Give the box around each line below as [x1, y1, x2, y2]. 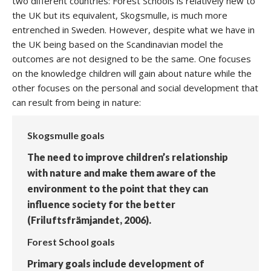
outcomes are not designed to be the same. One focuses [12, 53, 251, 65]
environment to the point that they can [27, 183, 208, 194]
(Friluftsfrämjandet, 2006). [27, 214, 151, 226]
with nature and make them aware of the [27, 167, 216, 178]
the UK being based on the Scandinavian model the [12, 38, 223, 50]
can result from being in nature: [12, 96, 141, 108]
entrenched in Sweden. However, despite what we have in [12, 24, 255, 36]
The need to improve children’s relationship [27, 151, 228, 163]
